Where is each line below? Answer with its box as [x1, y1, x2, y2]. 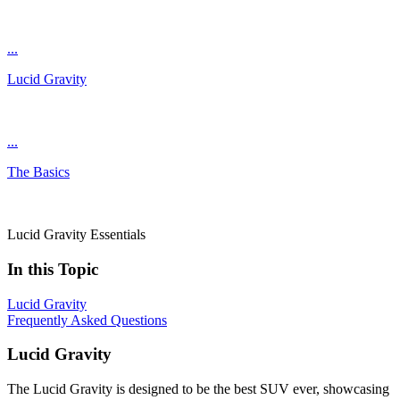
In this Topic [7, 259, 98, 279]
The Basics [7, 164, 70, 180]
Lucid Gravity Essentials [7, 227, 146, 243]
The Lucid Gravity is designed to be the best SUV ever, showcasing [7, 381, 389, 396]
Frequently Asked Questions [7, 312, 167, 328]
